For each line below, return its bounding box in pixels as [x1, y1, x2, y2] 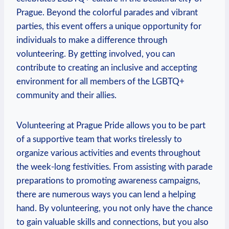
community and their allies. [16, 90, 117, 100]
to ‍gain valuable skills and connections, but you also [16, 217, 209, 226]
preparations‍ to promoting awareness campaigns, [16, 176, 200, 185]
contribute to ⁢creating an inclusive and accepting [16, 63, 197, 72]
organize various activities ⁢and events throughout [16, 148, 200, 157]
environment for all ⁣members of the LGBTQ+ [16, 77, 185, 86]
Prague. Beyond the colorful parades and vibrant [16, 8, 198, 17]
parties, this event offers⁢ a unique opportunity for [16, 21, 201, 31]
